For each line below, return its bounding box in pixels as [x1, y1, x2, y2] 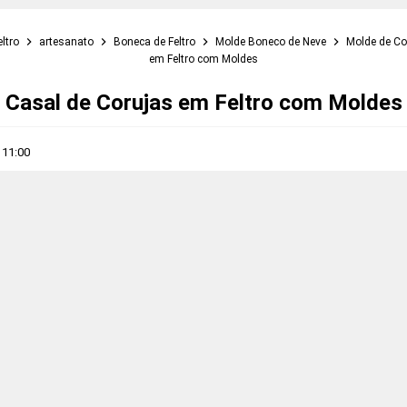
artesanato [39, 35, 96, 48]
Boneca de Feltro [114, 35, 198, 48]
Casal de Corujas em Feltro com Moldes [5, 90, 402, 115]
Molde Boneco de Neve [215, 35, 329, 48]
